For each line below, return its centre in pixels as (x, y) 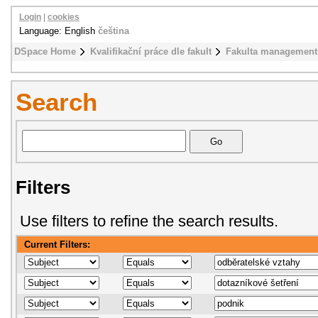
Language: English (59, 31)
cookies (64, 17)
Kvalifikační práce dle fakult (151, 51)
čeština (114, 31)
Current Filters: (57, 244)
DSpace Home (45, 51)
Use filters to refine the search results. (149, 221)
